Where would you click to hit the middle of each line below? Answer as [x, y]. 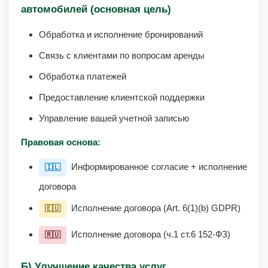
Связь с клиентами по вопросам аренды [122, 55]
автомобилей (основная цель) [96, 9]
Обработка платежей [83, 76]
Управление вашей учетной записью [114, 118]
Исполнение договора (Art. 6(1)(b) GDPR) [155, 208]
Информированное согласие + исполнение [158, 167]
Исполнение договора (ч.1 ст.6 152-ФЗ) [150, 234]
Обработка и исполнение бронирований [121, 34]
